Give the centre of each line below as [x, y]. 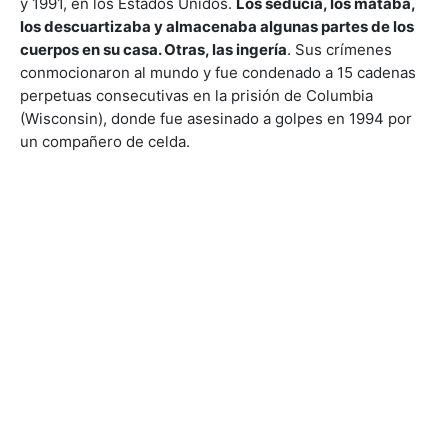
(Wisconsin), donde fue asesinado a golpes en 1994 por [216, 118]
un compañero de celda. [105, 141]
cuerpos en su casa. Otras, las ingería [153, 49]
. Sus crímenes [339, 49]
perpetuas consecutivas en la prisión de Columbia [196, 95]
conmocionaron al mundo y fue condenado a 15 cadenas [218, 72]
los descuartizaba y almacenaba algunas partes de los [217, 26]
